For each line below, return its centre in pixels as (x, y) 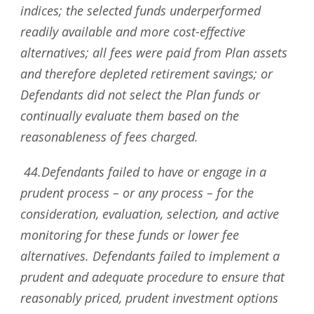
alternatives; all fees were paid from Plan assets (154, 53)
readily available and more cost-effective (133, 32)
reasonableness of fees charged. (109, 137)
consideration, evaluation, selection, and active (150, 214)
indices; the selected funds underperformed (141, 11)
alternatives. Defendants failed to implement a (150, 256)
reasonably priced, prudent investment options (149, 298)
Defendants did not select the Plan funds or (140, 95)
